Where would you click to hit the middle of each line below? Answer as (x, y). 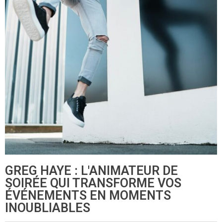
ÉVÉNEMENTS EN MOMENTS (88, 195)
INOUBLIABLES (48, 208)
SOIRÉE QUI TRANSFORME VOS (93, 183)
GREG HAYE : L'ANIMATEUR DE (91, 171)
